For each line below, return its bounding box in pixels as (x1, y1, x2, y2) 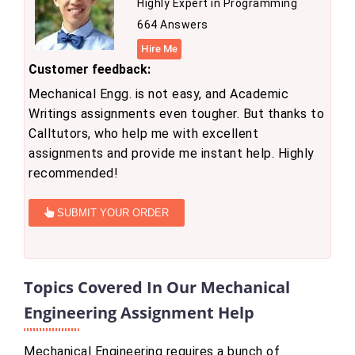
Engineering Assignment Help (24, 302, 254, 324)
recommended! (29, 166, 118, 181)
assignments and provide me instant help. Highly (29, 146, 315, 162)
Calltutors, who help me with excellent (29, 126, 258, 142)
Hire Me (141, 43, 177, 55)
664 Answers (137, 18, 208, 32)
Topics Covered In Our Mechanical (24, 277, 290, 299)
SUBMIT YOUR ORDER (54, 207, 169, 219)
